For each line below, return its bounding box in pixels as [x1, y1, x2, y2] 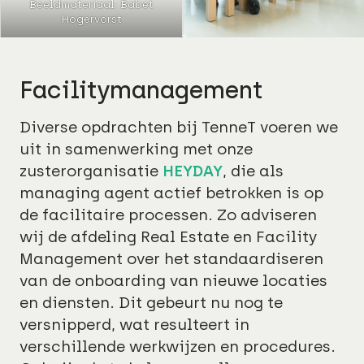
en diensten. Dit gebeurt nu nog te [19, 292, 283, 312]
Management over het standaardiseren [19, 249, 323, 268]
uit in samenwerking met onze [19, 139, 253, 158]
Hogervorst [61, 12, 122, 25]
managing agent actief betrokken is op [19, 183, 323, 202]
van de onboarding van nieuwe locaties [19, 271, 327, 290]
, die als [223, 161, 284, 180]
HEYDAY [162, 161, 223, 180]
